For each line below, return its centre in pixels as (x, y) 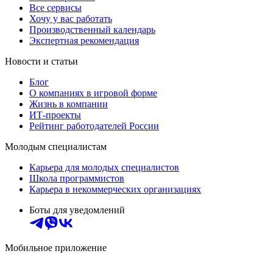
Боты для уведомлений (77, 210)
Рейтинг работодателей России (94, 126)
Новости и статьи (41, 61)
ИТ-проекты (55, 115)
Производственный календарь (92, 29)
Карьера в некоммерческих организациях (115, 189)
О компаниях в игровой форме (93, 93)
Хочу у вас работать (71, 18)
